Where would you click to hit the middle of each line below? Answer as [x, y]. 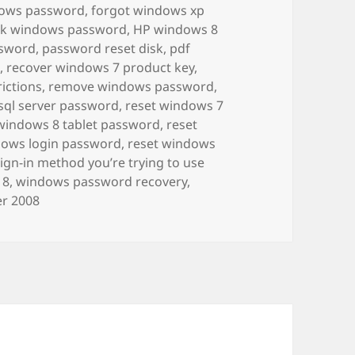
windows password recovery [102, 182]
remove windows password [132, 87]
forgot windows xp [148, 11]
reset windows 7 [175, 106]
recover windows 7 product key [101, 68]
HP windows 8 [176, 30]
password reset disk [103, 49]
